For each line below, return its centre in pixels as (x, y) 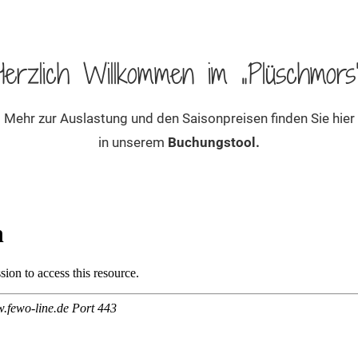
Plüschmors (302, 73)
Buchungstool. (214, 142)
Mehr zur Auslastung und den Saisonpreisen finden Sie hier (179, 118)
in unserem (133, 142)
